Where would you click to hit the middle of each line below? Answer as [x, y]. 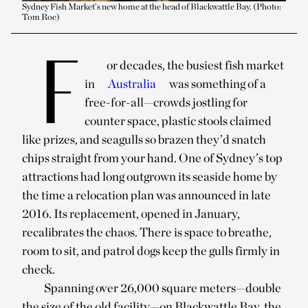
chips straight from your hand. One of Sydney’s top [152, 157]
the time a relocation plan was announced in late [146, 195]
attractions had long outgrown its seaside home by [150, 176]
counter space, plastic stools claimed [178, 120]
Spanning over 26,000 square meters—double [163, 287]
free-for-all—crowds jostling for [166, 102]
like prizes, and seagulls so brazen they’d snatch [144, 139]
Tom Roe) [41, 16]
